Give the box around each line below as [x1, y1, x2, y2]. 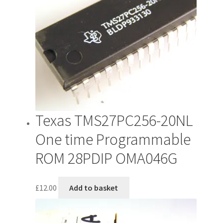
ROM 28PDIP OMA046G [35, 148, 177, 169]
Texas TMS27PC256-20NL [35, 111, 193, 131]
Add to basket [69, 182, 118, 193]
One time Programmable [35, 129, 191, 150]
